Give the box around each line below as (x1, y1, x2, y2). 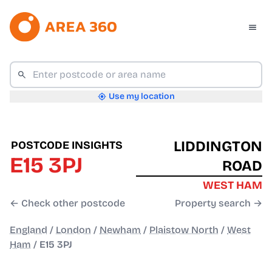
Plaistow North (149, 224, 219, 236)
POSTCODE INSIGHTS (11, 138, 123, 152)
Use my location (108, 91, 175, 102)
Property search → (175, 197, 262, 209)
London (56, 224, 91, 236)
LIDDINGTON (174, 138, 262, 155)
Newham (100, 224, 141, 236)
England (10, 224, 47, 236)
